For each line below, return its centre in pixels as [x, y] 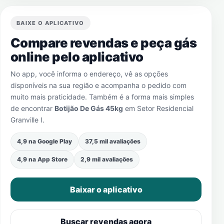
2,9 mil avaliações [107, 159]
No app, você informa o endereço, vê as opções [89, 74]
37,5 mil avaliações [113, 141]
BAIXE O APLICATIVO [50, 23]
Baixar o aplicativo [106, 189]
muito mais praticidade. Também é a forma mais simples [102, 97]
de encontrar [32, 108]
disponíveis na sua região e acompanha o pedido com [98, 85]
